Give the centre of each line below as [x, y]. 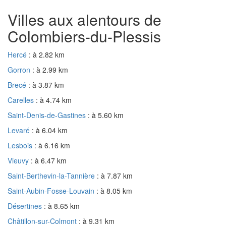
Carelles [22, 100]
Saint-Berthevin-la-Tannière [52, 175]
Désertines [26, 206]
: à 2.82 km [47, 54]
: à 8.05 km [114, 190]
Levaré [20, 130]
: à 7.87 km [115, 175]
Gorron [20, 69]
